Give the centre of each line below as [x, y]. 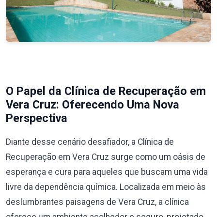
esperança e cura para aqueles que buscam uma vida [107, 172]
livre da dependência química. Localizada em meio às [106, 187]
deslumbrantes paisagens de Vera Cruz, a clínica [97, 202]
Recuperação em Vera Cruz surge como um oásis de [106, 157]
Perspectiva [37, 118]
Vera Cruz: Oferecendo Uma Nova [93, 105]
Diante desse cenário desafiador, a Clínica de [90, 142]
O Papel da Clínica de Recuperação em [106, 91]
